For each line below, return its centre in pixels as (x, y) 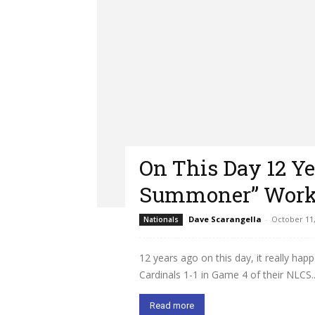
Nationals (161, 219)
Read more (172, 306)
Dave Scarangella (225, 219)
